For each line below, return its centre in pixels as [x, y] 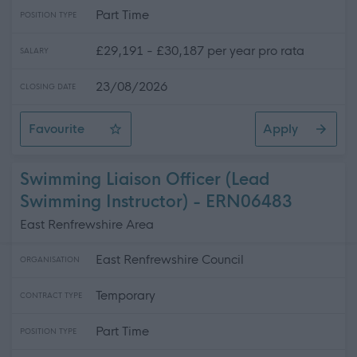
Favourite [56, 129]
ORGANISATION [50, 260]
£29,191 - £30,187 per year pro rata [200, 51]
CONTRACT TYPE [51, 296]
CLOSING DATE [48, 87]
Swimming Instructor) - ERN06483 [156, 202]
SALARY [34, 51]
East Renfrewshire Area [87, 224]
